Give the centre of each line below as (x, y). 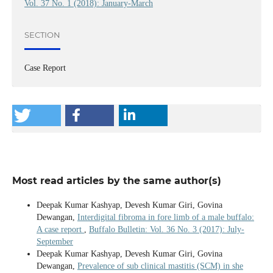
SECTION (42, 35)
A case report (60, 229)
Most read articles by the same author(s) (116, 180)
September (55, 241)
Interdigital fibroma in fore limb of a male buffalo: (165, 217)
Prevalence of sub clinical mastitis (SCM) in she (160, 266)
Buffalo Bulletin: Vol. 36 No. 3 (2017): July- (166, 229)
